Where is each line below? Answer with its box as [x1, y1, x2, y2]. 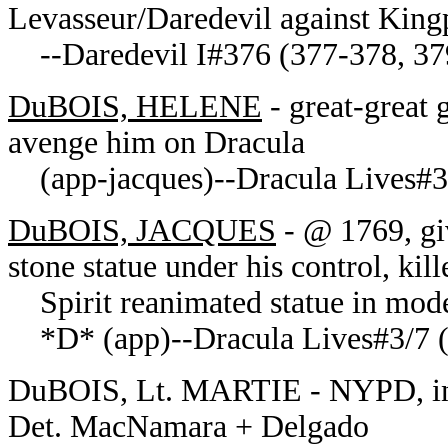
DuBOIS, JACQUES [8, 213, 276, 248]
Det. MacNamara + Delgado [8, 409, 369, 444]
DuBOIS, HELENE [8, 89, 262, 124]
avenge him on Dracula [8, 125, 305, 160]
